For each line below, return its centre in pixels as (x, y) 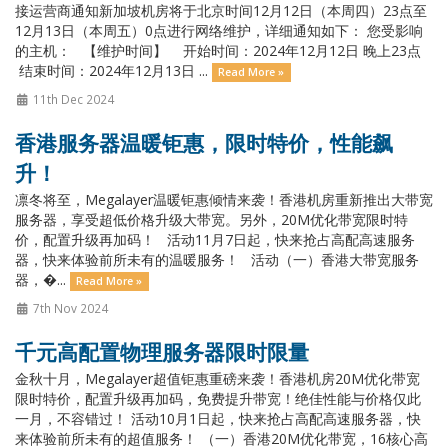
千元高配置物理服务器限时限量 (162, 352)
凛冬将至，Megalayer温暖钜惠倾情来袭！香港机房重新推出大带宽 (224, 199)
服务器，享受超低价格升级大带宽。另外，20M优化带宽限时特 (211, 219)
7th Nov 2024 (68, 308)
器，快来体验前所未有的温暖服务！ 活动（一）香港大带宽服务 (217, 259)
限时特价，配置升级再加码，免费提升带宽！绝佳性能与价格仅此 (218, 398)
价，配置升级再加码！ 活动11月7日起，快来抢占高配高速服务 (215, 239)
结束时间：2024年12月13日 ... (113, 70)
